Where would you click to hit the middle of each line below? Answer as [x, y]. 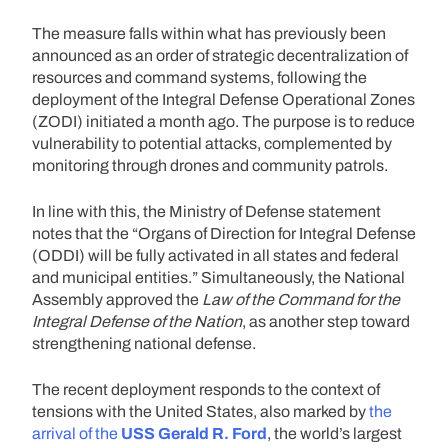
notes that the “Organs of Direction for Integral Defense [224, 233]
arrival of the [76, 433]
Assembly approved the [117, 299]
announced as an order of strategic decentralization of [220, 55]
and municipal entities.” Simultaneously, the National [218, 277]
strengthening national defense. [144, 343]
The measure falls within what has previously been [209, 33]
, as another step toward [326, 321]
